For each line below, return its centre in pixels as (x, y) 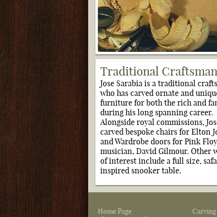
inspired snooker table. (141, 170)
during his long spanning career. (157, 112)
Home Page (115, 211)
